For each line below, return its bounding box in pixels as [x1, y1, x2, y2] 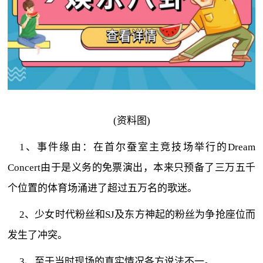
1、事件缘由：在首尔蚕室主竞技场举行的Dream [19, 141, 255, 153]
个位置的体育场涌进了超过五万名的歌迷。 [8, 183, 197, 194]
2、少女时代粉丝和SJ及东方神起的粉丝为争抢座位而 [19, 209, 255, 221]
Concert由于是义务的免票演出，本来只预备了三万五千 [8, 162, 255, 174]
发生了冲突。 [8, 230, 68, 241]
